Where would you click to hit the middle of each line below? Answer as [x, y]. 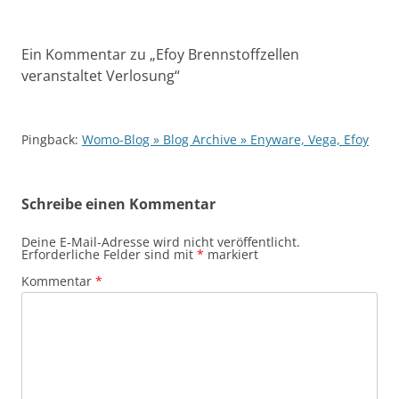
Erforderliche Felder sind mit [109, 255]
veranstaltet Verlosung [98, 76]
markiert [231, 255]
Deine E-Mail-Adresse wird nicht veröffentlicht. [161, 242]
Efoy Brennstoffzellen [228, 55]
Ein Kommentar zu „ [89, 55]
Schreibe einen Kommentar [118, 204]
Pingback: [52, 140]
